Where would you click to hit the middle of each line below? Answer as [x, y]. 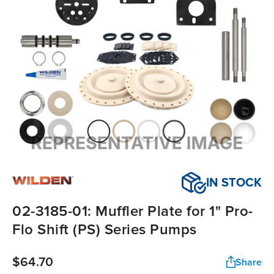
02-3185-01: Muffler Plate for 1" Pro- [133, 212]
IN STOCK [234, 183]
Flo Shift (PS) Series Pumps [105, 230]
